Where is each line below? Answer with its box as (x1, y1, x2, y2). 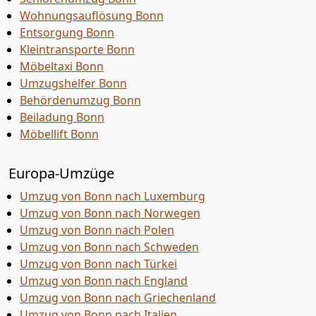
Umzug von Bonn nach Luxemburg (20, 188, 205, 204)
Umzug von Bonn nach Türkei (20, 256, 177, 272)
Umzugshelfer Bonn (20, 75, 127, 91)
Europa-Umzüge (8, 164, 114, 183)
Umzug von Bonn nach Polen (20, 222, 174, 238)
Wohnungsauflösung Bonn (20, 8, 164, 23)
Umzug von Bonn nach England (20, 273, 188, 288)
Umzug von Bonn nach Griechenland (20, 290, 216, 305)
